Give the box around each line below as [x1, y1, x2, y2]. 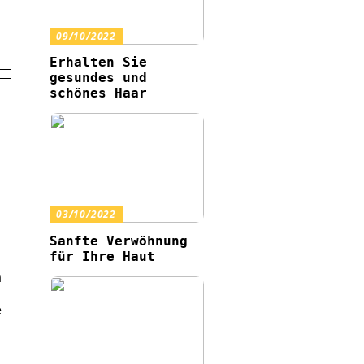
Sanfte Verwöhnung [50, 233, 188, 249]
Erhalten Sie [50, 54, 147, 71]
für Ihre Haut [50, 249, 155, 264]
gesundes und [50, 70, 147, 86]
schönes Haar [50, 85, 147, 102]
